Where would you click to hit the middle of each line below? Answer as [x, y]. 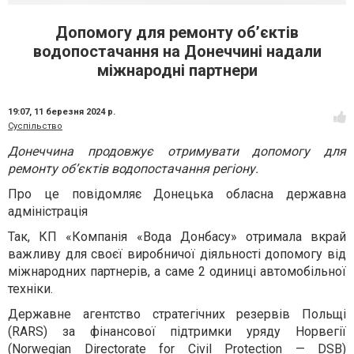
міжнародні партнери [177, 70]
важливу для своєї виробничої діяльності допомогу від [177, 254]
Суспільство [35, 126]
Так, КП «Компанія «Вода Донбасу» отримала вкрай [177, 237]
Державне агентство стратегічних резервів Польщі [177, 314]
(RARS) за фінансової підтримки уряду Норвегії [177, 331]
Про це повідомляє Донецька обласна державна [177, 194]
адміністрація [48, 211]
